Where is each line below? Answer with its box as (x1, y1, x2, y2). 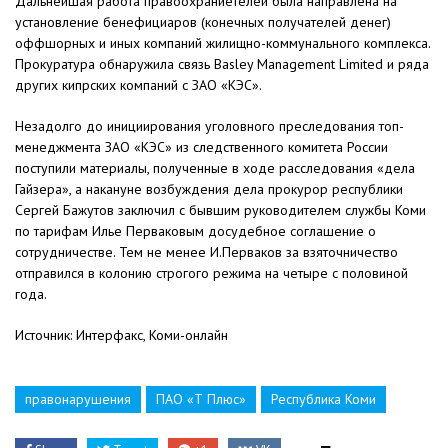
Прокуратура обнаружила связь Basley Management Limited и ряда (15, 55, 429, 74)
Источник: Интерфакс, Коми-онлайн (15, 326, 228, 345)
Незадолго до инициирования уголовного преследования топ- (15, 117, 404, 136)
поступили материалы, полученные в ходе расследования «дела (15, 159, 415, 178)
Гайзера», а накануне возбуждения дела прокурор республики (15, 180, 403, 199)
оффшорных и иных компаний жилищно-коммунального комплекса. (15, 34, 430, 53)
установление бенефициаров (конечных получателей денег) (15, 13, 391, 32)
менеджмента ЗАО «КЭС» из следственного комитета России (15, 138, 388, 157)
